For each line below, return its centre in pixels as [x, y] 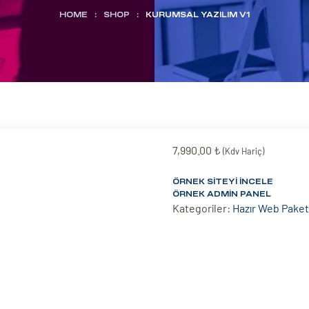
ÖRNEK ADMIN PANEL [221, 194]
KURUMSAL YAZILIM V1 [198, 14]
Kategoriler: [202, 208]
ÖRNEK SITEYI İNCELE [222, 182]
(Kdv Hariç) [243, 151]
